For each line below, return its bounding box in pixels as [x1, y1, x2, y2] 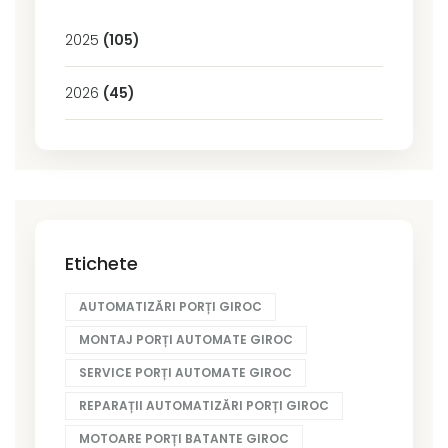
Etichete [65, 250, 138, 276]
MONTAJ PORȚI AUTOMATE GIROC [79, 330, 293, 348]
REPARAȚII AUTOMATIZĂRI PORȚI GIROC [79, 396, 329, 414]
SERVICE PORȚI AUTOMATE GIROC [79, 363, 292, 381]
